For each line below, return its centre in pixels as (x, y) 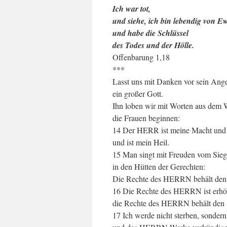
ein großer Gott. (138, 93)
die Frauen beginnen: (146, 118)
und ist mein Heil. (141, 142)
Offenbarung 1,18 (141, 57)
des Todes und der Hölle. (153, 45)
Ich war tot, (131, 9)
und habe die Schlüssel (150, 33)
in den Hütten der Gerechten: (159, 166)
